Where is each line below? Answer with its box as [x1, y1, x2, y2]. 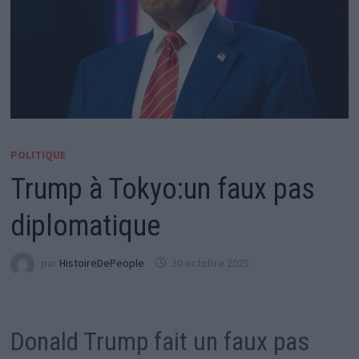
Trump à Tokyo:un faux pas [10, 171, 315, 206]
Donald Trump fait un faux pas [10, 326, 309, 357]
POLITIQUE [10, 147, 66, 162]
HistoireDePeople [58, 256, 144, 271]
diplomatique [10, 208, 160, 243]
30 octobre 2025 [171, 256, 249, 271]
